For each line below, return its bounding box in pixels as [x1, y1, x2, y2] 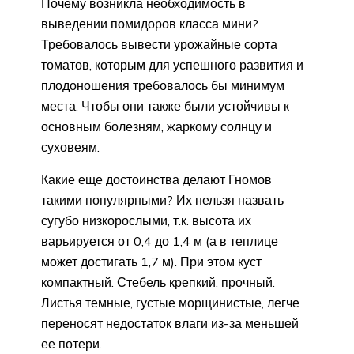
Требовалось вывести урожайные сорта [41, 36, 277, 52]
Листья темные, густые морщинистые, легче [41, 294, 299, 311]
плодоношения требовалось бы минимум [41, 77, 284, 93]
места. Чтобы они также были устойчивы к [41, 97, 289, 114]
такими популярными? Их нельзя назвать [41, 191, 284, 208]
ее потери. [41, 335, 102, 352]
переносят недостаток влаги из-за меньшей [41, 314, 299, 331]
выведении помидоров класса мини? [41, 15, 258, 32]
